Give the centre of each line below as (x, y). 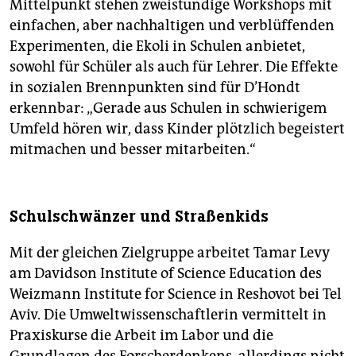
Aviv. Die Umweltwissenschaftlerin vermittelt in (168, 314)
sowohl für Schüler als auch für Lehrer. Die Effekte (174, 66)
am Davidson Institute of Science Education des (166, 273)
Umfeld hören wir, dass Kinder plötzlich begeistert (177, 128)
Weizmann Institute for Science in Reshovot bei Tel (176, 294)
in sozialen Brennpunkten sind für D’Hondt (155, 87)
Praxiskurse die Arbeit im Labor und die (141, 335)
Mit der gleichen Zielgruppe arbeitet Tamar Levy (170, 252)
